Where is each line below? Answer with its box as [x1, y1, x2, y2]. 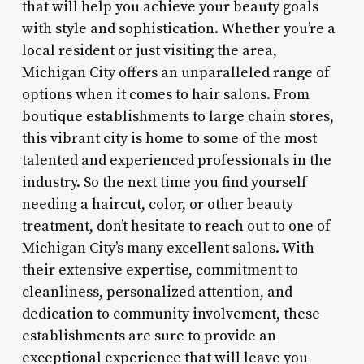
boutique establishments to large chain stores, [21, 106, 334, 126]
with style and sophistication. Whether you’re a [21, 19, 336, 38]
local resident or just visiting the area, [21, 41, 277, 60]
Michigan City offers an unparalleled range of [21, 63, 330, 82]
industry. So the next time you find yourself [21, 172, 307, 192]
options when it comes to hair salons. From [21, 84, 310, 104]
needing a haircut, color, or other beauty [21, 194, 293, 214]
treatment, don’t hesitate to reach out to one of [21, 216, 331, 236]
